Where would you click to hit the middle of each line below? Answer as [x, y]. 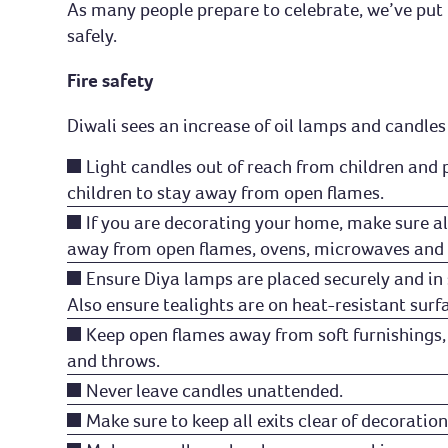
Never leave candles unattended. [215, 391]
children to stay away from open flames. [226, 193]
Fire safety [110, 81]
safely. [92, 36]
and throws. [114, 361]
